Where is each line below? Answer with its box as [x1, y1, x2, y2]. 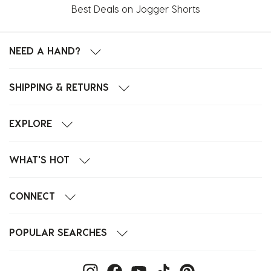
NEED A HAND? [9, 45, 80, 57]
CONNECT [9, 190, 55, 202]
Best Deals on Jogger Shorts [71, 3, 200, 15]
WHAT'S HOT [9, 154, 70, 166]
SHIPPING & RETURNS [9, 81, 109, 93]
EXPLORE [9, 117, 52, 129]
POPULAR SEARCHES [9, 226, 107, 238]
